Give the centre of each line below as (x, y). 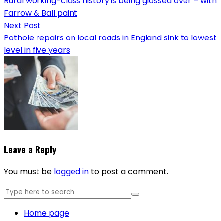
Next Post (22, 25)
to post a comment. (129, 172)
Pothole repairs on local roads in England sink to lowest (110, 37)
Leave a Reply (30, 149)
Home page (46, 213)
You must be (29, 172)
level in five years (37, 50)
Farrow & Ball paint (41, 13)
